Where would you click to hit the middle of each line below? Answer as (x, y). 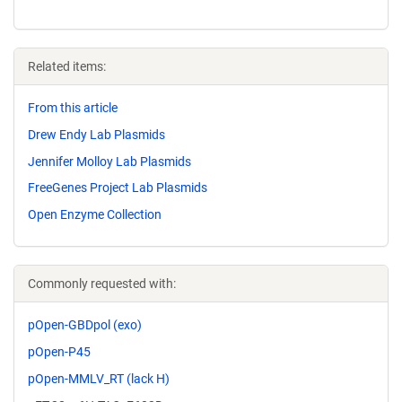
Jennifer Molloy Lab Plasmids (109, 161)
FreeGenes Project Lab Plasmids (118, 188)
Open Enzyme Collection (95, 215)
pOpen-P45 (59, 351)
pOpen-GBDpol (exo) (85, 325)
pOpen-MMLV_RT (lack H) (99, 378)
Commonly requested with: (102, 284)
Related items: (67, 66)
